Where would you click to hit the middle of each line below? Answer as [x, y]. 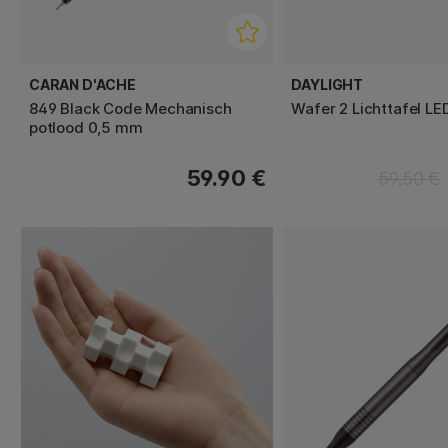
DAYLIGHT [327, 84]
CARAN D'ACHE [82, 84]
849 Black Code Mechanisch [130, 108]
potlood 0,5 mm [86, 127]
